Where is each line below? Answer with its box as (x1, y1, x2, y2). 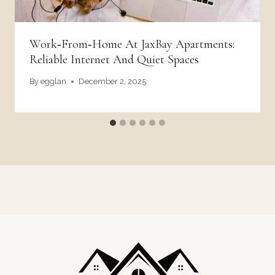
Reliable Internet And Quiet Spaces (29, 52, 199, 67)
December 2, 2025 (79, 77, 147, 87)
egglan (41, 77, 67, 87)
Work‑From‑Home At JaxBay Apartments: (29, 36, 234, 52)
